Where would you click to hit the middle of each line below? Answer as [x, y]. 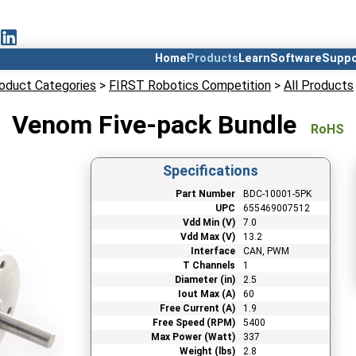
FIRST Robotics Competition [190, 85]
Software [296, 58]
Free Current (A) [197, 308]
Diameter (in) [205, 279]
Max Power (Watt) [193, 337]
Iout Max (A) [206, 294]
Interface [213, 251]
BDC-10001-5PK [277, 193]
